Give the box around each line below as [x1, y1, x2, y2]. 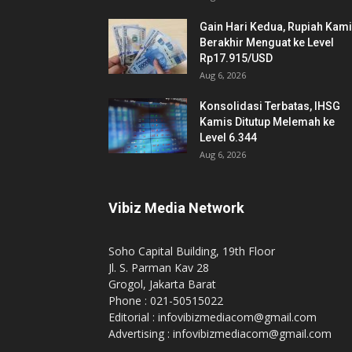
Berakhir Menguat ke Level [200, 36, 334, 49]
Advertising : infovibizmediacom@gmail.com [108, 326, 332, 341]
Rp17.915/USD [200, 52, 273, 64]
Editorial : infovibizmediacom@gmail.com [108, 310, 317, 324]
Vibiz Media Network [108, 200, 244, 216]
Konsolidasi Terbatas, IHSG [200, 100, 340, 112]
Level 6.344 [200, 131, 257, 144]
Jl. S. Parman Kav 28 [108, 260, 209, 275]
